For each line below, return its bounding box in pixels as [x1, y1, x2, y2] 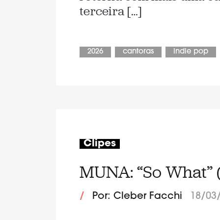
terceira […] [80, 3, 141, 20]
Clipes [83, 138, 116, 149]
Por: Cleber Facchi [92, 192, 182, 202]
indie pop [173, 48, 208, 56]
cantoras [123, 48, 154, 56]
